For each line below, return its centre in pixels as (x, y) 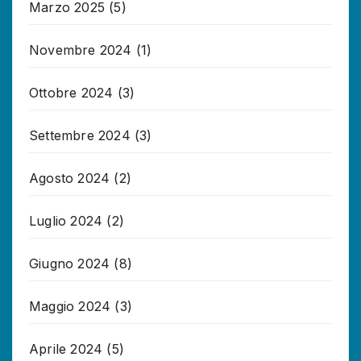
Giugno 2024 (70, 263)
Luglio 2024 (66, 220)
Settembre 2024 (80, 135)
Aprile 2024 (66, 349)
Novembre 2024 (81, 50)
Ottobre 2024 (71, 92)
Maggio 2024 (70, 306)
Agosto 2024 (70, 178)
